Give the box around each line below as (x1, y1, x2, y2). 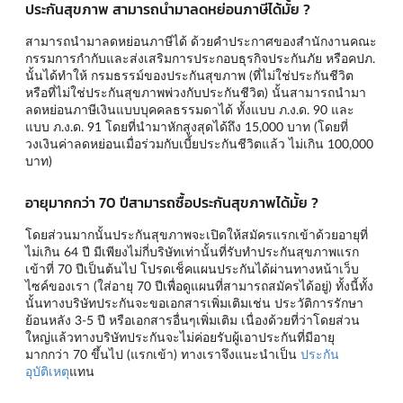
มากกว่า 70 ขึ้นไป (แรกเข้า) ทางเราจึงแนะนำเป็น (25, 346, 300, 363)
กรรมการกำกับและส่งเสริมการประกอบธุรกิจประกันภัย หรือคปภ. (25, 50, 375, 67)
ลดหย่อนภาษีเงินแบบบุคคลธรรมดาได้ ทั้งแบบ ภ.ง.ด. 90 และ (25, 102, 354, 118)
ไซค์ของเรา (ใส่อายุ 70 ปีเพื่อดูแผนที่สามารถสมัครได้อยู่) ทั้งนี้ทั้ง (25, 278, 373, 294)
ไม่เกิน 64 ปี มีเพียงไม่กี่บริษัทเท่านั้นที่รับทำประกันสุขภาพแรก (25, 244, 359, 260)
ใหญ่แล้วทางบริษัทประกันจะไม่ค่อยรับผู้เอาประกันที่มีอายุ (25, 329, 335, 345)
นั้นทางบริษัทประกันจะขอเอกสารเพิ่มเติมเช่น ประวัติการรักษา (25, 295, 363, 311)
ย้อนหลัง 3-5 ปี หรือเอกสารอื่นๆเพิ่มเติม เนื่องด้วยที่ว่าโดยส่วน (25, 312, 360, 328)
